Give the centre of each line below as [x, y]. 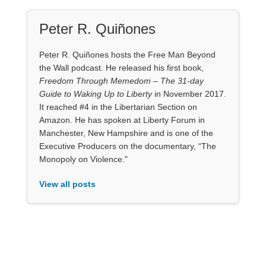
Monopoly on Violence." [83, 159]
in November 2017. [189, 94]
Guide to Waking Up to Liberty [95, 94]
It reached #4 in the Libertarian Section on [118, 107]
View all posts [67, 184]
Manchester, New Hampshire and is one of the [126, 133]
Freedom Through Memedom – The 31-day [121, 80]
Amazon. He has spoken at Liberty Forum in [122, 120]
